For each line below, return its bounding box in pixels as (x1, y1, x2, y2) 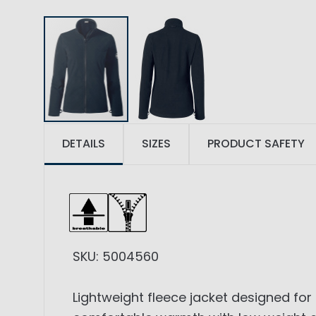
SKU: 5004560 (73, 248, 159, 266)
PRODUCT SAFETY (207, 135, 305, 152)
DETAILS (62, 135, 105, 152)
